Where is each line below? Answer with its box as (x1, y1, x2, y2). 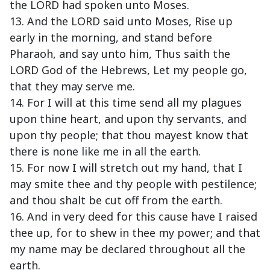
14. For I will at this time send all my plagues (10, 95, 242, 110)
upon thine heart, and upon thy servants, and (10, 111, 246, 127)
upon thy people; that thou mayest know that (10, 128, 248, 143)
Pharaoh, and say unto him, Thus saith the (10, 46, 230, 61)
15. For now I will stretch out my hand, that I (10, 160, 242, 175)
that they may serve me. (10, 79, 135, 94)
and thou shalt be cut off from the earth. (10, 193, 222, 208)
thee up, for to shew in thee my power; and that (10, 225, 260, 240)
